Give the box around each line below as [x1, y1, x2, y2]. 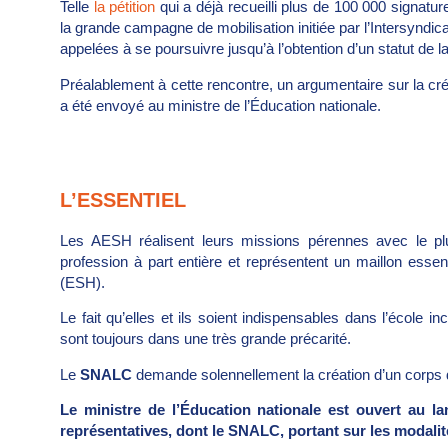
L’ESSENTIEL [60, 188, 186, 211]
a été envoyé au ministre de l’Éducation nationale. [60, 96, 381, 114]
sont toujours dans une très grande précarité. [60, 330, 351, 348]
